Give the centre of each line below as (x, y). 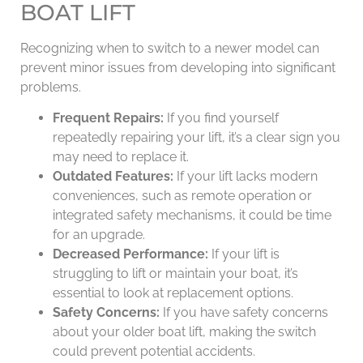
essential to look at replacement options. (173, 293)
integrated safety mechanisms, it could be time (192, 216)
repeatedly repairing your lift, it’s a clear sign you (196, 138)
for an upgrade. (99, 235)
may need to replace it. (121, 157)
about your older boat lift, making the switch (184, 332)
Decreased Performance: (130, 254)
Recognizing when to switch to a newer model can (170, 48)
